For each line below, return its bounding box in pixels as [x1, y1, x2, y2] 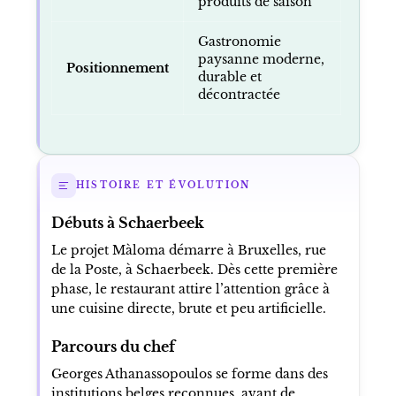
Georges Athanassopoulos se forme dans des [50, 365, 328, 382]
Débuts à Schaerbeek [50, 213, 204, 232]
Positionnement [65, 59, 169, 76]
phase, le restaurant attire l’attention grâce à [50, 280, 330, 297]
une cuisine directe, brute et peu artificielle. [50, 300, 326, 316]
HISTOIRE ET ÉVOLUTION [75, 179, 251, 192]
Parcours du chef [50, 337, 175, 355]
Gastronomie [197, 33, 281, 49]
